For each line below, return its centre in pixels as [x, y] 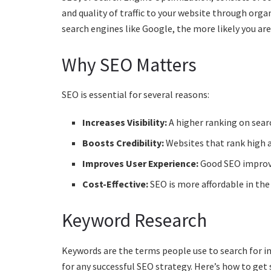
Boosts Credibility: [123, 143]
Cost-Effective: [116, 184]
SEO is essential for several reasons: [135, 95]
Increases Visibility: [125, 122]
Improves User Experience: [141, 164]
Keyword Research [134, 220]
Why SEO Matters [129, 64]
